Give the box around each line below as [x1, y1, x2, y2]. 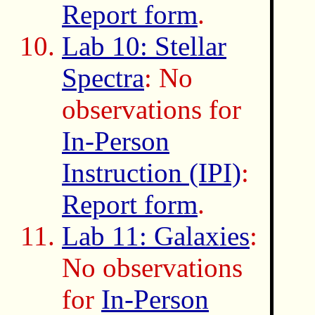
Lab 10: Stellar [62, 30, 226, 61]
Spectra [62, 62, 144, 93]
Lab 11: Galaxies [62, 220, 250, 251]
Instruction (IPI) [62, 157, 241, 188]
